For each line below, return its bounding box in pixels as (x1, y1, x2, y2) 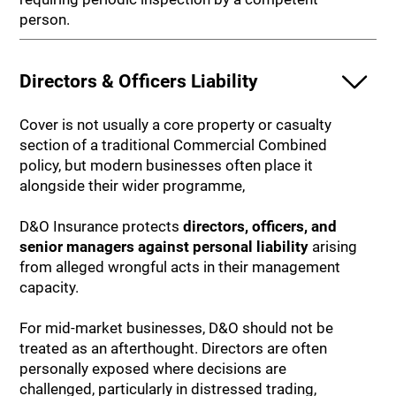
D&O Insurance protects (19, 217, 184, 235)
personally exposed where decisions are (19, 359, 287, 377)
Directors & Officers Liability (19, 70, 259, 93)
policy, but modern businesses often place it (19, 156, 314, 174)
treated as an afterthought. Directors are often (19, 339, 328, 357)
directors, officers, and (183, 217, 338, 235)
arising (308, 237, 358, 255)
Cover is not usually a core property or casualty (19, 115, 332, 133)
